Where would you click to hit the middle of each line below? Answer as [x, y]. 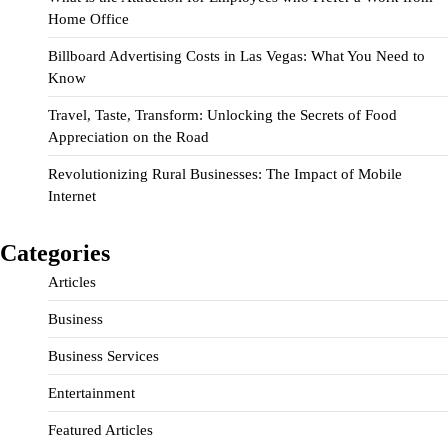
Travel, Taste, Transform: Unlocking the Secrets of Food [222, 114]
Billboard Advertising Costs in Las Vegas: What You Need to [236, 55]
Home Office [88, 18]
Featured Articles [100, 430]
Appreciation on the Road [128, 136]
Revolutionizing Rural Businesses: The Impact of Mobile [225, 173]
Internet [72, 195]
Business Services [103, 356]
